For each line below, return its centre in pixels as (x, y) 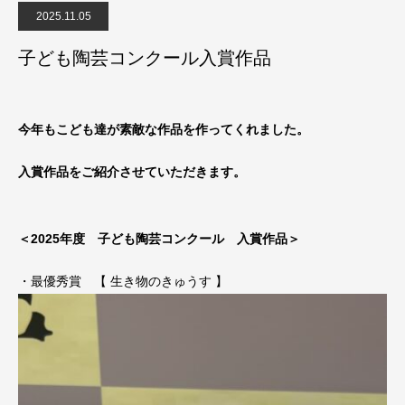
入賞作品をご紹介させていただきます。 (132, 171)
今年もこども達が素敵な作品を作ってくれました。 (164, 129)
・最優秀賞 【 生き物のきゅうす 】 (123, 282)
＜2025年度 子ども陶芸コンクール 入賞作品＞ (159, 239)
